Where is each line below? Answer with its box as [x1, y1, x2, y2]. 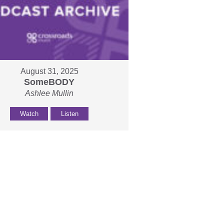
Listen [60, 110, 78, 118]
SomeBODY [24, 77, 75, 87]
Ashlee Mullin [25, 89, 74, 98]
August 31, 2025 [20, 67, 78, 76]
